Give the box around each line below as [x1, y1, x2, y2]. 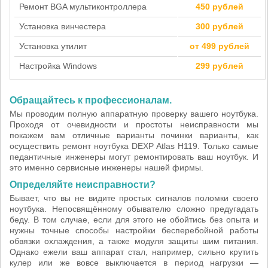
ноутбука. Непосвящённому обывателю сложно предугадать [10, 204, 258, 214]
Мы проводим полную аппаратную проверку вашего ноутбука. [10, 109, 258, 118]
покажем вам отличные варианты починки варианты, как [10, 130, 258, 140]
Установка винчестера [19, 22, 106, 31]
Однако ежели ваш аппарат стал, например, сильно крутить [10, 247, 258, 257]
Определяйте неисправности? [10, 179, 156, 190]
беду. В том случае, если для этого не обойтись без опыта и [10, 215, 258, 224]
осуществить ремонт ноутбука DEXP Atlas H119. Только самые [10, 141, 258, 151]
